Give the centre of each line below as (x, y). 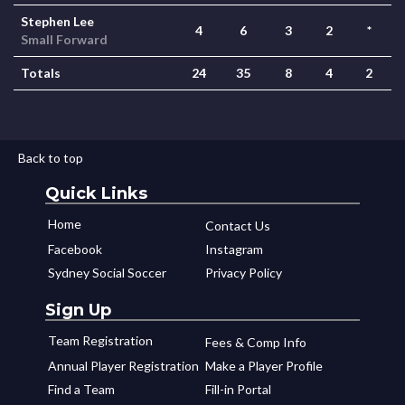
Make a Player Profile (264, 366)
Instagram (234, 249)
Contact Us (238, 226)
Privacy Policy (244, 273)
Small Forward (64, 39)
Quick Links (96, 193)
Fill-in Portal (238, 389)
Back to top (51, 158)
